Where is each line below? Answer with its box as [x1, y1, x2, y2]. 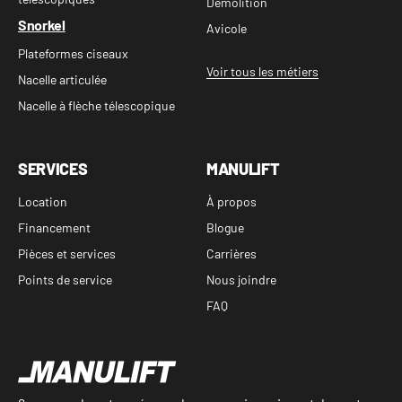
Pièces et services [18, 246, 116, 261]
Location [18, 194, 67, 209]
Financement [18, 220, 91, 235]
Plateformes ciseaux [18, 46, 128, 61]
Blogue [206, 220, 244, 235]
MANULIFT [206, 159, 280, 179]
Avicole [206, 21, 247, 36]
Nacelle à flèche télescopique [18, 98, 175, 113]
